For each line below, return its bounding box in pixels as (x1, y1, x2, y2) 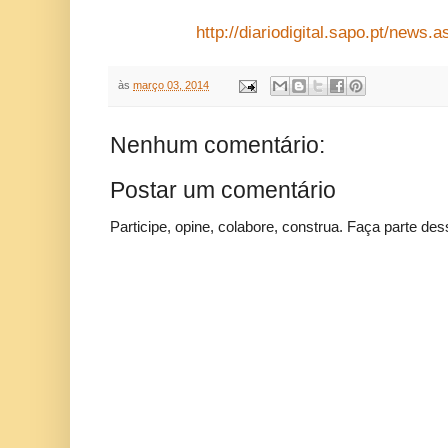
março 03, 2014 (133, 79, 209, 92)
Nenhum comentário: (110, 132, 325, 159)
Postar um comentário (110, 177, 336, 204)
